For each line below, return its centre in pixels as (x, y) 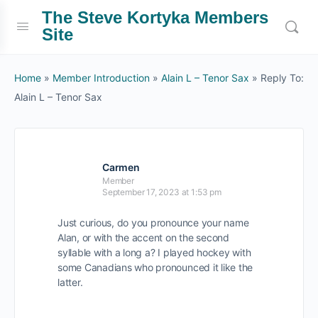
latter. (70, 282)
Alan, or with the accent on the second (143, 237)
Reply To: (282, 78)
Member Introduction (101, 78)
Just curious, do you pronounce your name (153, 223)
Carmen (121, 167)
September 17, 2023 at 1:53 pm (162, 192)
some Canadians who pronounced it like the (155, 267)
